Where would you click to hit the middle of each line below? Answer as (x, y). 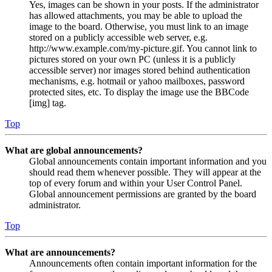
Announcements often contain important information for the (143, 263)
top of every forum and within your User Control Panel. (136, 183)
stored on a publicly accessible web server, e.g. (118, 37)
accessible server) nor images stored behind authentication (140, 70)
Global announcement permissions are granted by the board (143, 194)
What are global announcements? (74, 150)
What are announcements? (60, 252)
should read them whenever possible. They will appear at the (145, 172)
